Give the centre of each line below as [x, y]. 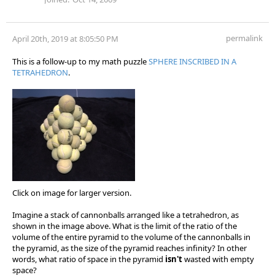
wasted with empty [218, 259]
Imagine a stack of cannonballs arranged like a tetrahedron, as [126, 215]
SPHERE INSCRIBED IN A [192, 61]
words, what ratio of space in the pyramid [89, 259]
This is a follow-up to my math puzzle [80, 61]
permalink [244, 38]
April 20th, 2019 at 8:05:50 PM [65, 38]
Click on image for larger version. [72, 192]
